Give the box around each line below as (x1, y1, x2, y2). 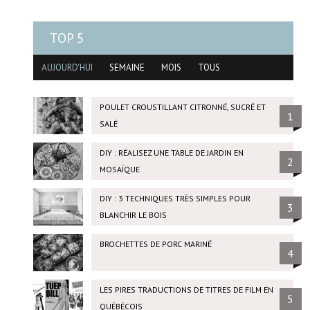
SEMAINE (109, 62, 145, 74)
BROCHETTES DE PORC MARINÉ (99, 238, 212, 249)
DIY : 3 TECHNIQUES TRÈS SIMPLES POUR (99, 193, 250, 203)
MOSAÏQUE (99, 164, 140, 175)
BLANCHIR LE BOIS (99, 210, 167, 220)
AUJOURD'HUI (41, 62, 93, 74)
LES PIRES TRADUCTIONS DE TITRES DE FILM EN (99, 284, 273, 295)
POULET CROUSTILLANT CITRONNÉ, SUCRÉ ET (99, 102, 266, 113)
